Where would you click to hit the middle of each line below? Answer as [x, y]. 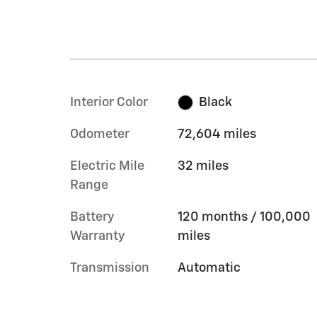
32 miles [203, 166]
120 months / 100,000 [244, 217]
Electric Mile [107, 166]
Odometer [100, 134]
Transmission [110, 268]
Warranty [97, 236]
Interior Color [109, 102]
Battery [92, 217]
